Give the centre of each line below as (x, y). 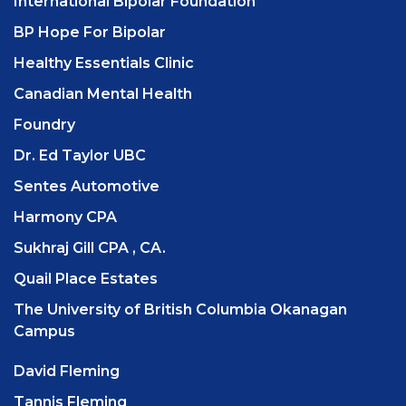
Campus (44, 332)
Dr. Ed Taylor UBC (80, 156)
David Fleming (67, 372)
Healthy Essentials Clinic (104, 63)
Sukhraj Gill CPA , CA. (90, 248)
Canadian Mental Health (103, 94)
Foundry (44, 125)
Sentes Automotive (87, 187)
